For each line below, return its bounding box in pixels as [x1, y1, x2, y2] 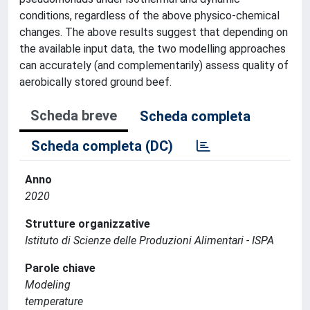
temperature [25, 294, 83, 308]
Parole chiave [25, 261, 95, 275]
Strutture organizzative [25, 217, 150, 230]
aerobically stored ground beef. [19, 75, 172, 89]
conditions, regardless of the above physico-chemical [19, 8, 280, 22]
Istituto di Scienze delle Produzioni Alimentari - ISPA [25, 233, 274, 247]
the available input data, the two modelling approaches [19, 42, 286, 55]
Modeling [25, 277, 71, 291]
